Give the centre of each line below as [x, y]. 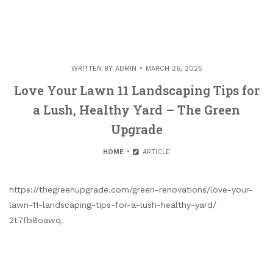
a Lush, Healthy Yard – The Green [136, 109]
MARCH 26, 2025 [174, 68]
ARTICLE [155, 152]
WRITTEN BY [93, 68]
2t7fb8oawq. [36, 220]
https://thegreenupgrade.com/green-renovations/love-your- [131, 189]
